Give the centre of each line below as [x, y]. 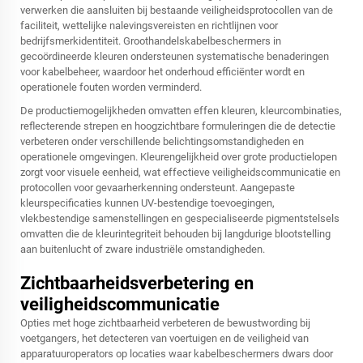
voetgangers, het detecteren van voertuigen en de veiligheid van [164, 339]
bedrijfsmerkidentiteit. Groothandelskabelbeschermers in [151, 41]
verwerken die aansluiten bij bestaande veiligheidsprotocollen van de [177, 11]
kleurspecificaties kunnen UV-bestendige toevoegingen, [147, 203]
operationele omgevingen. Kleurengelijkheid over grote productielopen [179, 157]
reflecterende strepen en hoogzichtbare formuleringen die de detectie [178, 126]
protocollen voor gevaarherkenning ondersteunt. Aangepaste [158, 188]
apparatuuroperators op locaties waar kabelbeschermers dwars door [177, 354]
